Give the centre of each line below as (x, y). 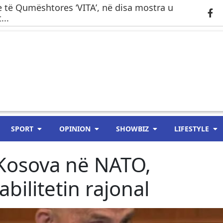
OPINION (75, 129)
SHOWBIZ (132, 129)
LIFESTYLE (191, 129)
